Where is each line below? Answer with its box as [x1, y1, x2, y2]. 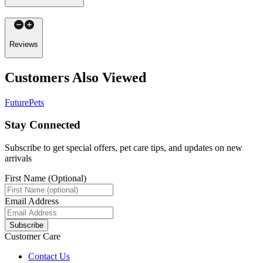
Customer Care [5, 231, 60, 242]
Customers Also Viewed [5, 69, 146, 85]
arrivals [5, 153, 32, 164]
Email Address [5, 196, 59, 207]
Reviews [9, 39, 38, 49]
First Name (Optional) [5, 173, 86, 184]
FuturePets [5, 97, 44, 107]
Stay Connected [5, 119, 80, 131]
